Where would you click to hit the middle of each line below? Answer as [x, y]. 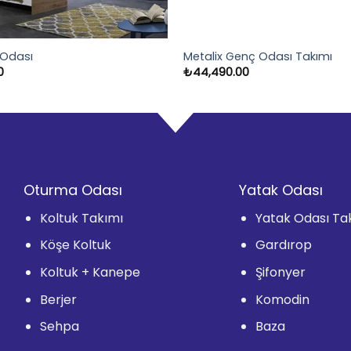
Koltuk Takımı [82, 218]
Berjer [59, 299]
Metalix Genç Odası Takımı [257, 56]
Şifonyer [280, 272]
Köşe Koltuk [76, 245]
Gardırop [283, 245]
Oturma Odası [73, 190]
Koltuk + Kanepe [90, 272]
